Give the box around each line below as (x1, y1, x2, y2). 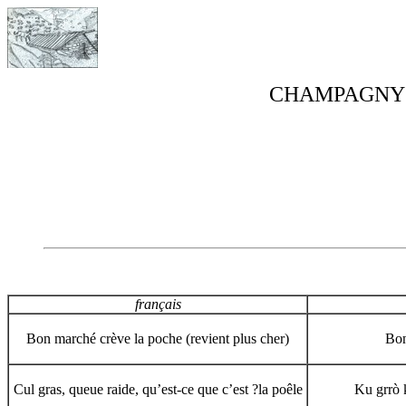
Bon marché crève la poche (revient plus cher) (26, 331, 289, 346)
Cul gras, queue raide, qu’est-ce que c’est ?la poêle (13, 382, 303, 397)
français (134, 296, 181, 312)
